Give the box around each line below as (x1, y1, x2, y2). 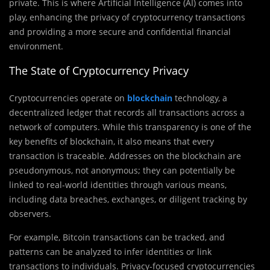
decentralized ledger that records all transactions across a (9, 107, 245, 119)
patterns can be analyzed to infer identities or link (9, 246, 212, 258)
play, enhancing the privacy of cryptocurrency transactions (9, 11, 245, 24)
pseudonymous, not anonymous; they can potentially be (9, 165, 235, 177)
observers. (9, 208, 51, 220)
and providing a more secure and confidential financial (9, 26, 231, 38)
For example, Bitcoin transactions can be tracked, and (9, 231, 225, 243)
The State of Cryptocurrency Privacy (9, 63, 189, 78)
